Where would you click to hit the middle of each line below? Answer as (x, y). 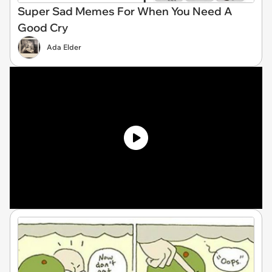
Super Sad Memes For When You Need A (125, 11)
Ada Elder (64, 47)
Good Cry (43, 27)
